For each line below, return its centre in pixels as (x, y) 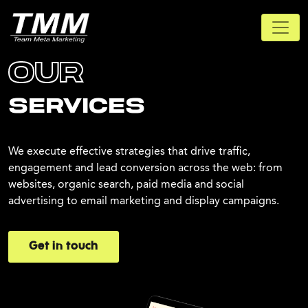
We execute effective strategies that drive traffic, (129, 151)
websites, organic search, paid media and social (126, 184)
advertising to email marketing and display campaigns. (144, 200)
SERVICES (77, 107)
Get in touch (64, 247)
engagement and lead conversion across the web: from (145, 167)
